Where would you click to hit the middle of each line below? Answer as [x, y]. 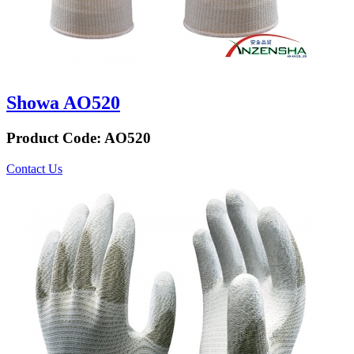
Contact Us [34, 168]
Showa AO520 [63, 103]
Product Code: [55, 137]
